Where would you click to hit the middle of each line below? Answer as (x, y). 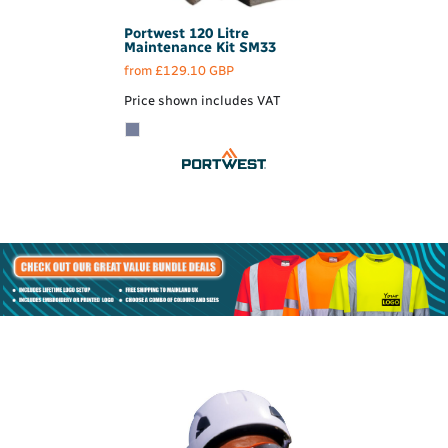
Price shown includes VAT (202, 101)
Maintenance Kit (179, 48)
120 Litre (219, 34)
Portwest (154, 34)
